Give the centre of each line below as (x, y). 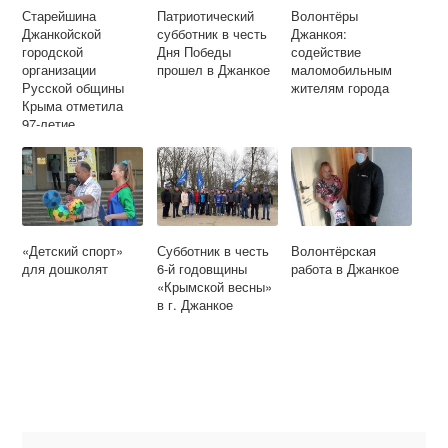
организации (59, 69)
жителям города (340, 87)
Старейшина (59, 15)
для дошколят (65, 268)
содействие (326, 51)
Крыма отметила (73, 105)
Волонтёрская (334, 250)
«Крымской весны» (214, 286)
